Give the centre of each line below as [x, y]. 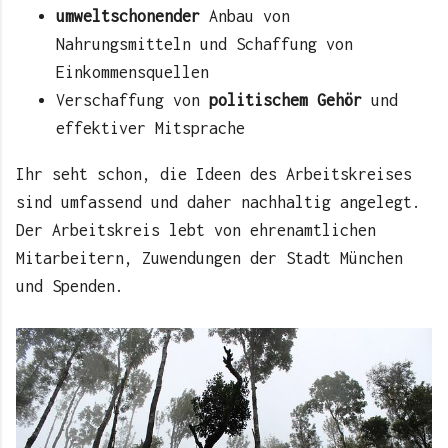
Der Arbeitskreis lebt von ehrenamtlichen [196, 230]
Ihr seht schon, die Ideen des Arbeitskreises [214, 174]
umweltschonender [132, 16]
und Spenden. [70, 286]
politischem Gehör [285, 100]
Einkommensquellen [132, 72]
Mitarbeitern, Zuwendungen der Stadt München [209, 258]
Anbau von [249, 16]
